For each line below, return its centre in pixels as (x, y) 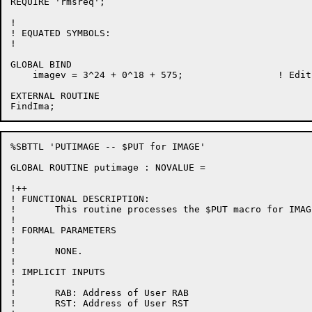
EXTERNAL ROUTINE (55, 96)
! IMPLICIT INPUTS (58, 272)
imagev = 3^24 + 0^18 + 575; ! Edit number (97, 75)
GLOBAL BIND (41, 64)
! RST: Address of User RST (100, 303)
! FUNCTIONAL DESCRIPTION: (80, 199)
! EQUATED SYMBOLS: (61, 33)
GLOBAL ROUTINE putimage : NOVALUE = (108, 167)
